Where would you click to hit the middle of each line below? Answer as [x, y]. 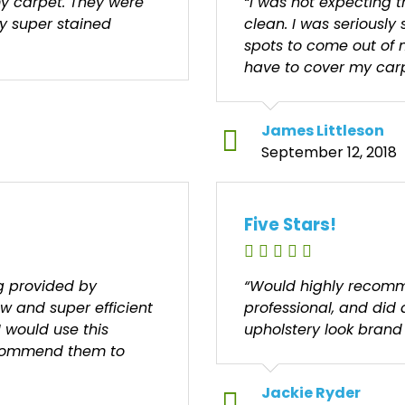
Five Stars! [290, 225]
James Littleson [323, 131]
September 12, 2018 [329, 153]
